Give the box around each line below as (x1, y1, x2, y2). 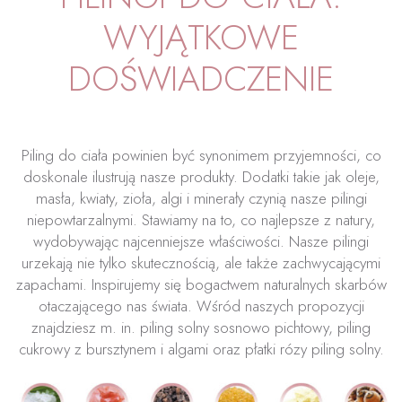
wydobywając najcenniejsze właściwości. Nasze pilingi (33, 231, 369, 252)
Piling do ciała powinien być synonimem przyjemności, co (21, 144, 381, 166)
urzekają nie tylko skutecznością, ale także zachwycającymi (22, 252, 380, 274)
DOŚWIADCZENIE (68, 53, 334, 104)
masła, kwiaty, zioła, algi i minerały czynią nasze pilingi (35, 188, 367, 209)
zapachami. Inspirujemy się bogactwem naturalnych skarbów (15, 274, 387, 295)
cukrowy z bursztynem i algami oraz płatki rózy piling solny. (18, 338, 384, 360)
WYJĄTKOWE (103, 12, 299, 63)
